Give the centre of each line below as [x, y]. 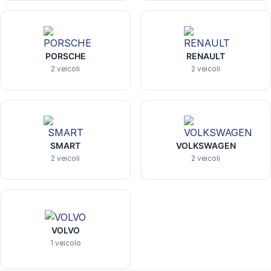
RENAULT [206, 56]
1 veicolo [65, 243]
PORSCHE [65, 56]
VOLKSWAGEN [206, 145]
